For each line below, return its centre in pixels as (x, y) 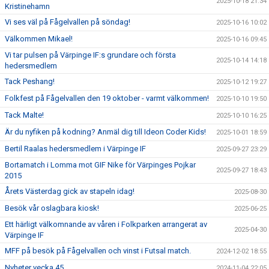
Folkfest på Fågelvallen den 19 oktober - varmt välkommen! (107, 98)
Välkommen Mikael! (39, 39)
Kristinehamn (27, 6)
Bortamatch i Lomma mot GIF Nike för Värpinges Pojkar (100, 165)
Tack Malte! (24, 115)
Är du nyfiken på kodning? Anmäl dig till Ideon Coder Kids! (105, 132)
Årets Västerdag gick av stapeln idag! (70, 191)
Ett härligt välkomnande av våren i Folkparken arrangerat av (106, 224)
